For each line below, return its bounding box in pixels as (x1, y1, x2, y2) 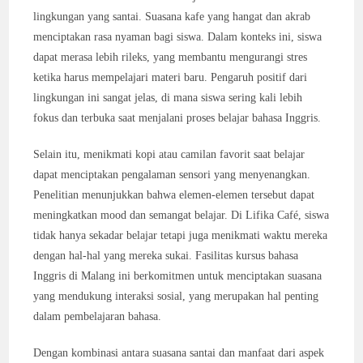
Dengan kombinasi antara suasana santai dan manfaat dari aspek (33, 347, 325, 359)
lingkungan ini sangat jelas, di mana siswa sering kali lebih (33, 92, 303, 104)
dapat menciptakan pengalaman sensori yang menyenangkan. (33, 169, 311, 181)
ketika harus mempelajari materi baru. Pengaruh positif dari (33, 71, 308, 83)
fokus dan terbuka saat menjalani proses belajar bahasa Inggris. (33, 112, 322, 124)
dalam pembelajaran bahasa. (33, 310, 162, 322)
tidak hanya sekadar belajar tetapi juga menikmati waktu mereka (33, 229, 328, 241)
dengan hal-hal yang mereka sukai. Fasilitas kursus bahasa (33, 250, 299, 262)
